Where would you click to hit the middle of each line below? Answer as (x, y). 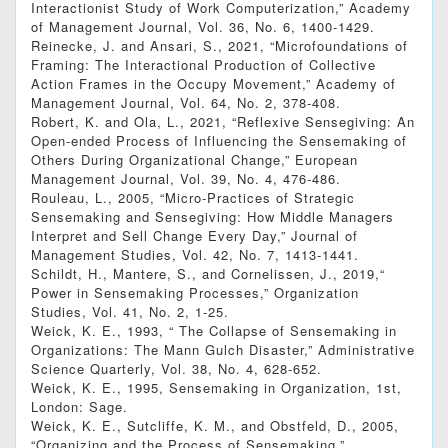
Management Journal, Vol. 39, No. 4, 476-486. (186, 179)
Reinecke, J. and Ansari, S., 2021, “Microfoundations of (219, 46)
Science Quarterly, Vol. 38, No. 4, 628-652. (176, 369)
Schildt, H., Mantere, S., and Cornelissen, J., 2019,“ (208, 274)
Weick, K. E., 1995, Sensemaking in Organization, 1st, (216, 388)
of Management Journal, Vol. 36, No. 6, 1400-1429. (203, 27)
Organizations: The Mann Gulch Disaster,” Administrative (223, 350)
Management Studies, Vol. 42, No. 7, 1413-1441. (195, 255)
